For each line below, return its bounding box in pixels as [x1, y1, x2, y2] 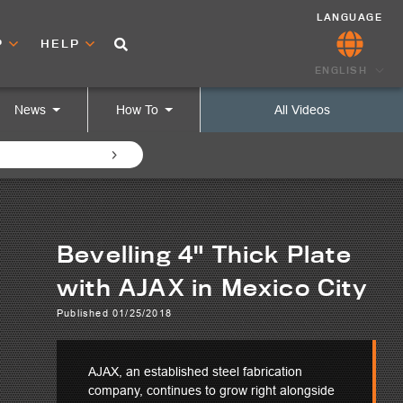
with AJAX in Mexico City [57, 273, 368, 301]
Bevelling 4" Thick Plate [57, 240, 352, 268]
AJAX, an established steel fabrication [88, 364, 302, 379]
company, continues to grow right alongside [88, 383, 335, 398]
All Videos [273, 103, 330, 117]
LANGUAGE [317, 10, 383, 23]
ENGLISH [314, 63, 367, 76]
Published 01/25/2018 [57, 307, 172, 319]
